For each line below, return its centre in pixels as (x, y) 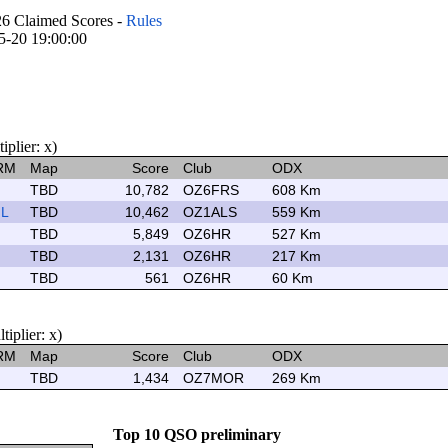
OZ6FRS (211, 190)
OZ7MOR (213, 378)
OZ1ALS (210, 212)
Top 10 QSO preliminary (197, 434)
